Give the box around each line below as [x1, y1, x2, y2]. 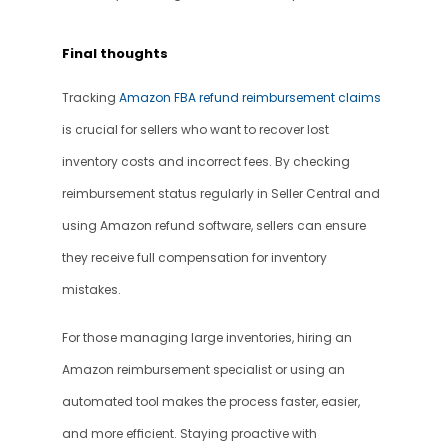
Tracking [61, 90, 119, 106]
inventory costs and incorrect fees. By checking [61, 154, 350, 170]
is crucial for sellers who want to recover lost [61, 122, 329, 138]
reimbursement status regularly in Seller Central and [61, 186, 380, 202]
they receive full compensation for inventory [61, 250, 327, 266]
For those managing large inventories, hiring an [61, 330, 352, 346]
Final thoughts [61, 44, 168, 63]
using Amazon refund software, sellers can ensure [61, 218, 366, 234]
